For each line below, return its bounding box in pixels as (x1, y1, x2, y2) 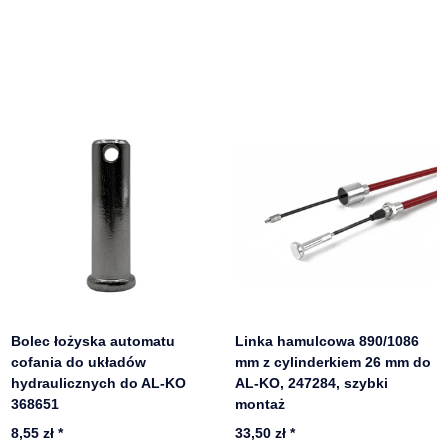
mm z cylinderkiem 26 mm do (235, 354, 432, 371)
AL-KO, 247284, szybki (235, 375, 389, 392)
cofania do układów (11, 354, 147, 371)
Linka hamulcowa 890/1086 (235, 333, 420, 350)
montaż (235, 396, 286, 413)
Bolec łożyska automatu (11, 333, 176, 350)
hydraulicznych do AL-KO (11, 375, 187, 392)
